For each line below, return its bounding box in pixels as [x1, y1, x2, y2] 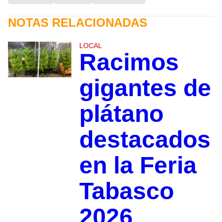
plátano [79, 101, 164, 127]
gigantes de [79, 75, 211, 102]
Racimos [79, 49, 179, 76]
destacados [79, 126, 211, 153]
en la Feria [79, 152, 197, 179]
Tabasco [79, 178, 174, 205]
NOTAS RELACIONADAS [8, 16, 147, 30]
